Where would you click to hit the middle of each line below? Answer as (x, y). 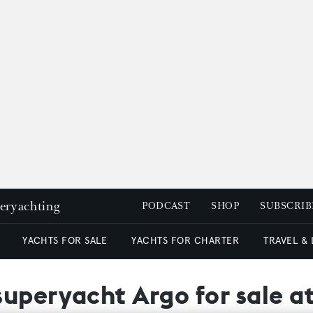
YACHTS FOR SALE (65, 241)
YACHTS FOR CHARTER (185, 241)
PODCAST (166, 206)
